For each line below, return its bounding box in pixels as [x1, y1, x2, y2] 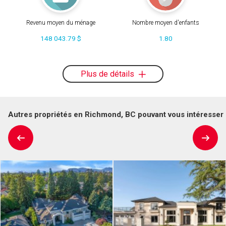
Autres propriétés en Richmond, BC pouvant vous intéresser [8, 109, 223, 119]
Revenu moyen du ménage [26, 19, 95, 27]
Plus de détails [80, 69, 136, 79]
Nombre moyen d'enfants [132, 19, 199, 27]
